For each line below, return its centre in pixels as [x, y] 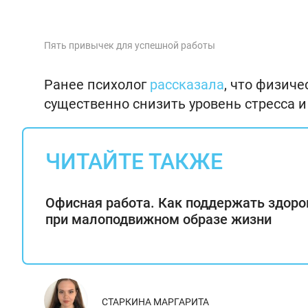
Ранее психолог [97, 85]
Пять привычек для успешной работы [130, 46]
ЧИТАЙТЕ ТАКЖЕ [134, 162]
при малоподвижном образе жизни [158, 220]
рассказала [187, 85]
